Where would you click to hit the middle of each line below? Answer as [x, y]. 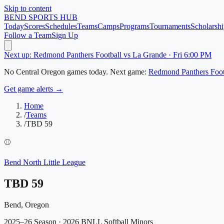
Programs [134, 26]
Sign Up [65, 35]
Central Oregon [40, 72]
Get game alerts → [33, 89]
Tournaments [170, 26]
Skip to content [28, 8]
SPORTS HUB [52, 17]
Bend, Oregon [26, 204]
